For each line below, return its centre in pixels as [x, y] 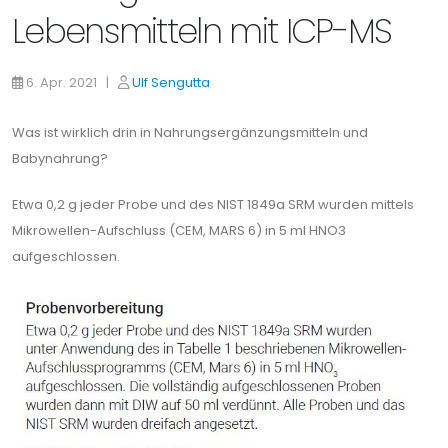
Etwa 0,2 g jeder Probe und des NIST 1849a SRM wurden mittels [213, 204]
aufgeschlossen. [66, 256]
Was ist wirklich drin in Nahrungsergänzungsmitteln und [190, 132]
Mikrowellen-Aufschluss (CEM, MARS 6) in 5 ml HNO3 [179, 230]
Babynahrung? [60, 158]
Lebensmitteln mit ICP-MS [202, 31]
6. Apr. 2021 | [70, 82]
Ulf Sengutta [171, 82]
